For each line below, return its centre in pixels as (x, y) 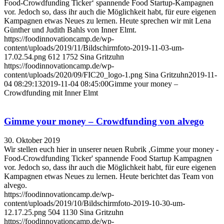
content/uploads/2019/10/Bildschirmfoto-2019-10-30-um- (94, 203)
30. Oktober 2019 (32, 140)
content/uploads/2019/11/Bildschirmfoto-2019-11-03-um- (94, 47)
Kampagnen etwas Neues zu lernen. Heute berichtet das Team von (109, 176)
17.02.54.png (25, 56)
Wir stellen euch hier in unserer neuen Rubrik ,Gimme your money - (111, 149)
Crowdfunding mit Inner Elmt (51, 92)
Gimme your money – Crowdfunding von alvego (104, 121)
